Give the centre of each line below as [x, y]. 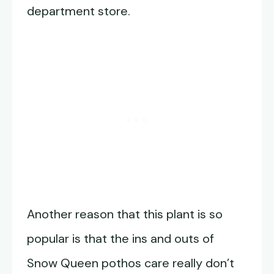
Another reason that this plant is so [125, 214]
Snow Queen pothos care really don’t [131, 263]
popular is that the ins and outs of [120, 239]
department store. [80, 11]
